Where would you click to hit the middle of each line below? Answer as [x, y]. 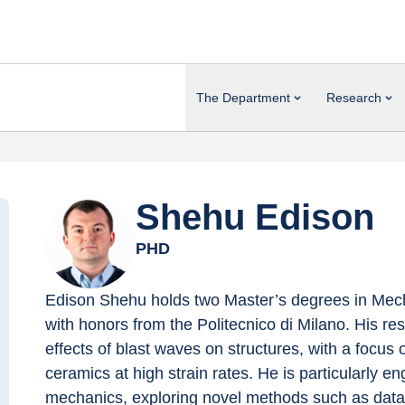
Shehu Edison [255, 217]
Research [354, 97]
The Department [243, 97]
